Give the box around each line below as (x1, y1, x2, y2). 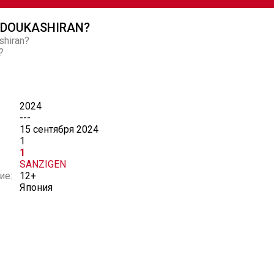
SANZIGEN (20, 158, 66, 170)
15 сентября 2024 (20, 124, 98, 135)
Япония (20, 182, 53, 193)
